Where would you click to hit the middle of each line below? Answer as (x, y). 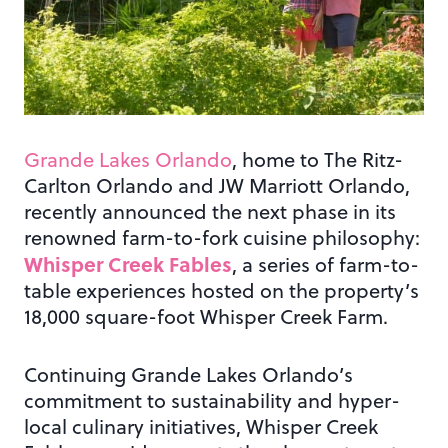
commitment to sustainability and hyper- (212, 401)
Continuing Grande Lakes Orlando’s (188, 375)
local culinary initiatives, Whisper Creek (201, 427)
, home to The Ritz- (317, 160)
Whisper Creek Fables (128, 264)
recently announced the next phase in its (210, 212)
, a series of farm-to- (325, 265)
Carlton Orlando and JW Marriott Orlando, (217, 186)
